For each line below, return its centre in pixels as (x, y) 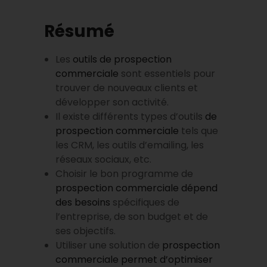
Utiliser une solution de (109, 245)
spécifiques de (145, 202)
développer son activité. (112, 102)
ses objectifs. (86, 231)
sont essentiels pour (167, 73)
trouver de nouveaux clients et (127, 88)
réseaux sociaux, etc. (104, 159)
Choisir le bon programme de (125, 173)
